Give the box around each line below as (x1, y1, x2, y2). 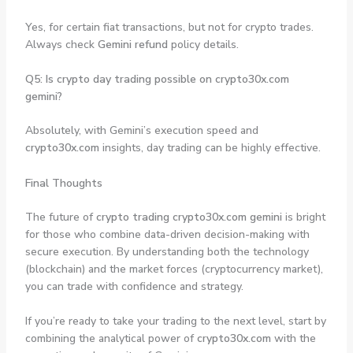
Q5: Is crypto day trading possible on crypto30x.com (24, 72, 289, 87)
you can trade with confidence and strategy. (24, 278, 243, 294)
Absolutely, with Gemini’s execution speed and (24, 123, 258, 139)
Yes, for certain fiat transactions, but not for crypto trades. (24, 19, 314, 35)
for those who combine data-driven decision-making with (24, 226, 310, 242)
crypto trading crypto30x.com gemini (95, 209, 282, 225)
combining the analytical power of (24, 331, 197, 347)
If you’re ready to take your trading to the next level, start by (24, 314, 326, 329)
